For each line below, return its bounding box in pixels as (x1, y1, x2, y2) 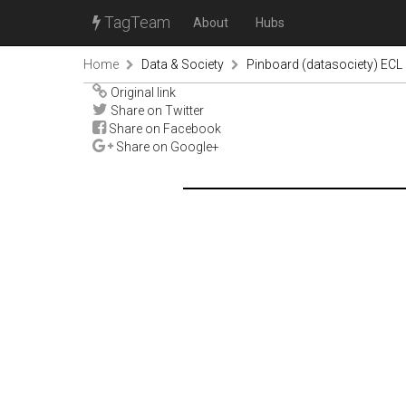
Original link (108, 85, 176, 100)
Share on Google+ (113, 140, 219, 154)
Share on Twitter (108, 103, 204, 118)
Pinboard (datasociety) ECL (246, 57, 402, 72)
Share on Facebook (106, 121, 221, 136)
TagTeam (101, 13, 170, 32)
